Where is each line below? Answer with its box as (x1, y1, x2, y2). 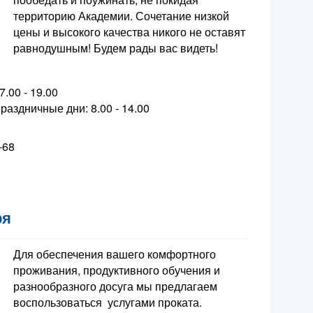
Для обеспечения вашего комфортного (13, 246, 216, 263)
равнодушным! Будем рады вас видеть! (13, 40, 218, 57)
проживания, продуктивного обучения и (13, 262, 220, 279)
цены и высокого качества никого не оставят (13, 24, 245, 41)
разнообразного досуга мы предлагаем (13, 278, 217, 295)
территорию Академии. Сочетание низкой (13, 8, 229, 24)
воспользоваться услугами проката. (13, 294, 202, 311)
